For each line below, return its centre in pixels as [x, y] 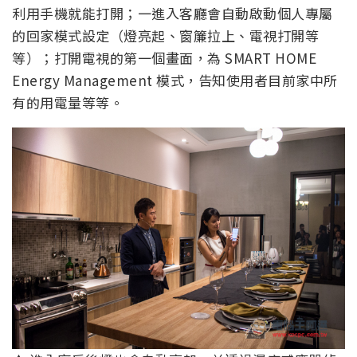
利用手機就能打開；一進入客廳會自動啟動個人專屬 [173, 14]
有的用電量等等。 [68, 103]
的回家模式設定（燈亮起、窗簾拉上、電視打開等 [165, 36]
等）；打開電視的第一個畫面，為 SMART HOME [164, 58]
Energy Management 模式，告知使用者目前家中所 [175, 80]
